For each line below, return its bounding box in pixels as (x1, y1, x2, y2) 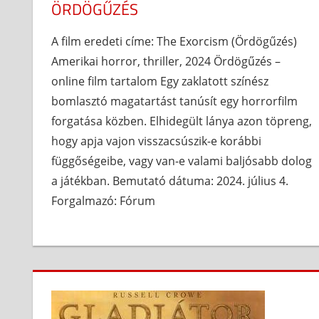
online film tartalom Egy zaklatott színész (51, 73, 268, 89)
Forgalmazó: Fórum (51, 192, 155, 209)
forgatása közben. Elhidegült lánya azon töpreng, (51, 113, 312, 129)
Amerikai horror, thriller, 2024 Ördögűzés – (51, 53, 281, 69)
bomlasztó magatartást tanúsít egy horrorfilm (51, 93, 298, 109)
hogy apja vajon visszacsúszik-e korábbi (51, 132, 261, 149)
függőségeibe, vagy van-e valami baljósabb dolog (51, 152, 312, 169)
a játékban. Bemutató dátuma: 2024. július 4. (51, 172, 288, 189)
